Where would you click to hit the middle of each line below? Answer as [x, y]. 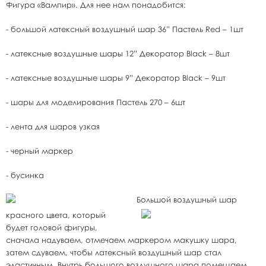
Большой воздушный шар [187, 199]
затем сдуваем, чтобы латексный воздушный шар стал [114, 252]
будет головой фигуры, [52, 227]
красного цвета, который [56, 215]
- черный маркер [39, 151]
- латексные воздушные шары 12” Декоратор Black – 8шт [118, 53]
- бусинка [25, 175]
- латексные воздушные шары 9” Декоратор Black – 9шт [116, 78]
